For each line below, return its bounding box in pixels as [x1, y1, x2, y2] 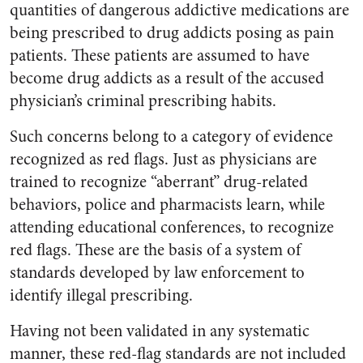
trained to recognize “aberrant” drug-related [10, 170, 308, 194]
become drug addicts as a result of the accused [10, 66, 324, 90]
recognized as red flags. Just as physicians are [10, 147, 317, 171]
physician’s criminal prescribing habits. [10, 89, 276, 113]
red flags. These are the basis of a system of [10, 238, 301, 262]
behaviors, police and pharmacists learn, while [10, 193, 325, 216]
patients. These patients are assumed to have [10, 44, 310, 67]
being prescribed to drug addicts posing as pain [10, 21, 334, 45]
